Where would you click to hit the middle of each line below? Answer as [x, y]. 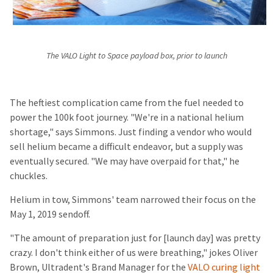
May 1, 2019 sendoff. [51, 214]
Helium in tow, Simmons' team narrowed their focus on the [133, 200]
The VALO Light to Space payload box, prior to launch [136, 56]
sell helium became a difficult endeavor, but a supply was [126, 147]
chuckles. [30, 176]
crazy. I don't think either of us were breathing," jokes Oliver [134, 253]
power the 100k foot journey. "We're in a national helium [127, 118]
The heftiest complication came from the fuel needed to [127, 103]
